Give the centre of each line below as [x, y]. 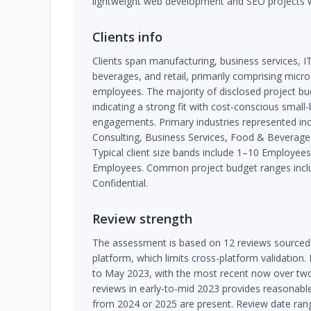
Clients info [127, 37]
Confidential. [120, 183]
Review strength [142, 219]
